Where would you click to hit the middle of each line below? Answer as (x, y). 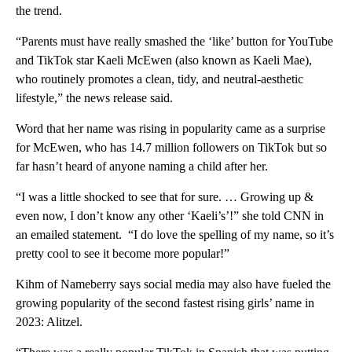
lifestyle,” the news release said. (94, 97)
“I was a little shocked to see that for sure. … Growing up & (165, 196)
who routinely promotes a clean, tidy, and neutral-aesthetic (159, 79)
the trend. (39, 10)
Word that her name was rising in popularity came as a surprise (170, 128)
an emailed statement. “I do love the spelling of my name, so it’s (175, 234)
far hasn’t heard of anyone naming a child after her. (142, 166)
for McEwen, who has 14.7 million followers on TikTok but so (171, 147)
